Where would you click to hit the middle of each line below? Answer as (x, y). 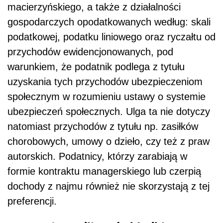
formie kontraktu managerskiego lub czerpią (104, 171)
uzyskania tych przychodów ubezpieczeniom (105, 82)
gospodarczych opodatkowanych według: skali (109, 22)
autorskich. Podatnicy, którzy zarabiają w (97, 157)
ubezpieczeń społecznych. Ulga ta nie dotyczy (109, 112)
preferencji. (32, 201)
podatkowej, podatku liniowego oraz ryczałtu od (111, 37)
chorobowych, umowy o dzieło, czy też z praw (109, 142)
